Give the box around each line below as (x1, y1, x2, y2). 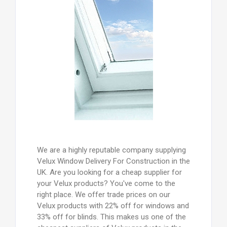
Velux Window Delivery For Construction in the (36, 157, 190, 166)
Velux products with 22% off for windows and (36, 201, 189, 211)
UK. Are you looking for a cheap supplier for (36, 168, 182, 177)
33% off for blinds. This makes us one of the (36, 212, 186, 222)
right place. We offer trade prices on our (36, 190, 170, 200)
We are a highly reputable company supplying (36, 145, 186, 155)
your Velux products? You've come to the (36, 179, 175, 188)
